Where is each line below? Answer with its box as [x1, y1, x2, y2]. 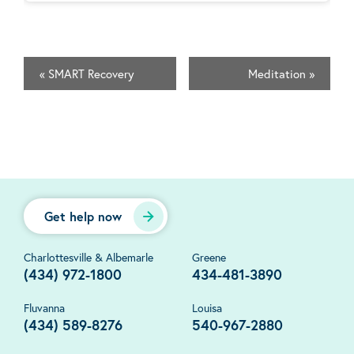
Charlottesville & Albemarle [24, 250, 153, 265]
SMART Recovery [45, 66, 134, 82]
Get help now [44, 208, 122, 225]
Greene [192, 250, 227, 265]
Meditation [248, 66, 309, 82]
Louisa [192, 300, 223, 316]
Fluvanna [24, 300, 65, 316]
